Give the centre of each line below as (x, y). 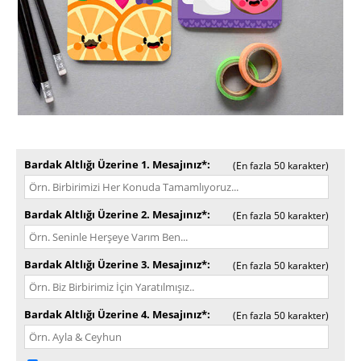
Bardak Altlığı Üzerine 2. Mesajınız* (116, 214)
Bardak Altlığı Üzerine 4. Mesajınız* (116, 314)
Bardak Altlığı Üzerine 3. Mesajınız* (116, 264)
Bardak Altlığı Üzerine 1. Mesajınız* (116, 164)
